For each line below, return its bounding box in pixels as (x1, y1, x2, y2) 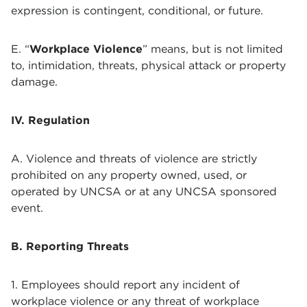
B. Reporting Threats (11, 240, 129, 253)
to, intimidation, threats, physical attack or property (11, 59, 286, 72)
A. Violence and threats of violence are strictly (11, 152, 257, 165)
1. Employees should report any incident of (11, 278, 240, 291)
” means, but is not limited (143, 42, 283, 56)
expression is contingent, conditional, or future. (11, 4, 263, 17)
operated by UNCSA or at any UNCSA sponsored (11, 185, 277, 198)
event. (11, 201, 43, 214)
